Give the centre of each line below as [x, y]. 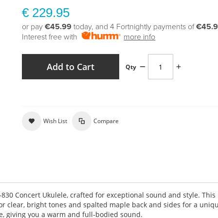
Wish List [55, 121]
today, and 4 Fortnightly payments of [134, 27]
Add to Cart [71, 67]
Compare [106, 121]
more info [140, 37]
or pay [34, 27]
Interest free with [52, 37]
